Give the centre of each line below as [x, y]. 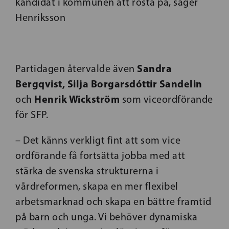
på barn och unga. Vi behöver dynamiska [106, 216]
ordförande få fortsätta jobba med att [100, 155]
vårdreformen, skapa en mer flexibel [97, 186]
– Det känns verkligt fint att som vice [98, 140]
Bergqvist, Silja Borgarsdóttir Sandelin [109, 83]
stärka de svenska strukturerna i [87, 170]
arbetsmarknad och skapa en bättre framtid [113, 201]
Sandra [154, 68]
